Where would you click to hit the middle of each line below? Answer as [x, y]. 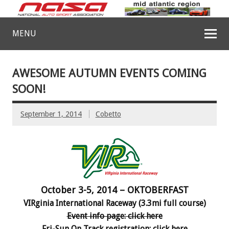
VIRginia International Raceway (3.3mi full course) [114, 203]
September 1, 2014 [51, 114]
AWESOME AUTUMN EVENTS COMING [109, 73]
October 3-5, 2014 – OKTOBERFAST [114, 190]
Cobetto [108, 114]
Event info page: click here [114, 216]
